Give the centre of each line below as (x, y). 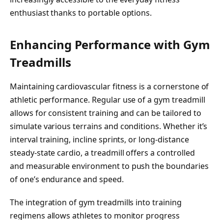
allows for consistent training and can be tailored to (106, 113)
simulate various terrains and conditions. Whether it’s (109, 126)
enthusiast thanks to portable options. (81, 13)
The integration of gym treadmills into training (96, 203)
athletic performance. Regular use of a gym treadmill (108, 99)
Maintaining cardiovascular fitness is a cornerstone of (110, 86)
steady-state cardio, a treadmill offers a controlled (102, 152)
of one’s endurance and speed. (67, 179)
